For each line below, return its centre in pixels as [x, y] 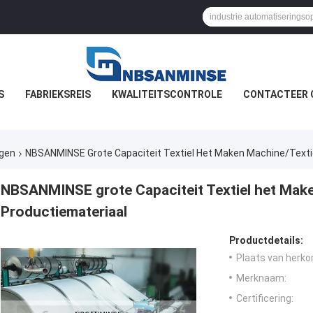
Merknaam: [261, 278]
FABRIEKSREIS [58, 94]
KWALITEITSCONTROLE [167, 94]
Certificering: [265, 299]
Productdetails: [266, 241]
